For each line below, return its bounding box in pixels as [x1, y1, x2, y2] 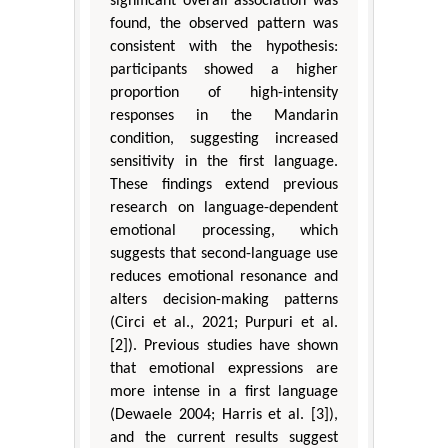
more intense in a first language [110, 384, 338, 401]
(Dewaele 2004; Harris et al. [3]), [110, 407, 338, 424]
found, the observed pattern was [110, 16, 338, 33]
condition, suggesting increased [110, 131, 338, 148]
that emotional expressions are [110, 361, 338, 378]
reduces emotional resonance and [110, 269, 338, 286]
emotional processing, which [110, 223, 338, 240]
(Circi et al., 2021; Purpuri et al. [110, 315, 338, 332]
